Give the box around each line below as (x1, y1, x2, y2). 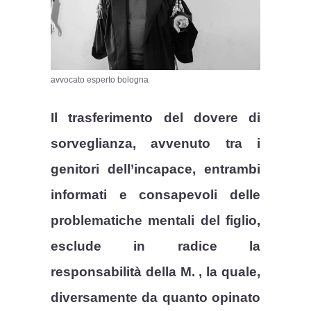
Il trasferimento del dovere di (51, 110, 260, 125)
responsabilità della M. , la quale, (51, 264, 260, 279)
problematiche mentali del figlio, (51, 212, 260, 228)
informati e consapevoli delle (51, 187, 260, 202)
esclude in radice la (51, 238, 260, 253)
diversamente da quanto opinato (51, 289, 260, 305)
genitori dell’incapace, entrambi (51, 161, 260, 176)
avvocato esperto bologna (51, 74, 149, 85)
